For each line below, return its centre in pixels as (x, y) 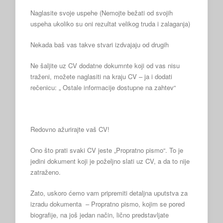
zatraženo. (46, 172)
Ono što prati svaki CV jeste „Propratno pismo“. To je (107, 150)
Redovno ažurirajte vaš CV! (70, 129)
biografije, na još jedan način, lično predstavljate (100, 215)
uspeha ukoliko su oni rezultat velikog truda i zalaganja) (110, 23)
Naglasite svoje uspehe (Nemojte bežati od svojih (102, 12)
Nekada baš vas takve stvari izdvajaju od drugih (100, 44)
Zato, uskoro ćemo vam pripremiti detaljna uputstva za (109, 193)
